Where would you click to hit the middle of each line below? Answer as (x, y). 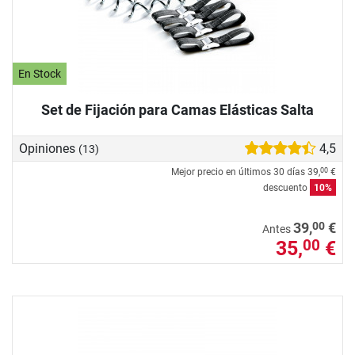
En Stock (40, 74)
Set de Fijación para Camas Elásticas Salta (177, 110)
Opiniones (49, 148)
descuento (286, 187)
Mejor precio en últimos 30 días (239, 172)
